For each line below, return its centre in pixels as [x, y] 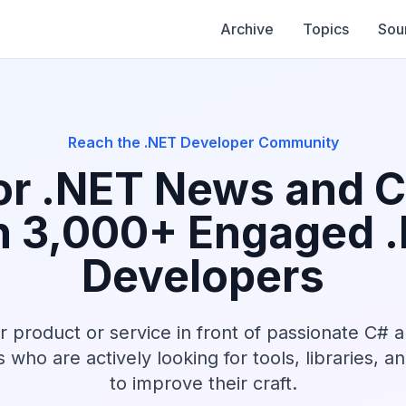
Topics [326, 29]
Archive [247, 29]
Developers [203, 276]
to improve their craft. [203, 383]
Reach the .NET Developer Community [203, 142]
